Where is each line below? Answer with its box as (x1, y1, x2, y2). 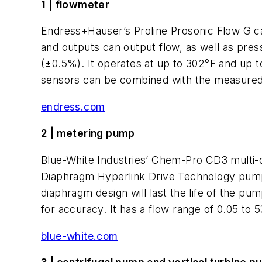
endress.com (41, 100, 105, 113)
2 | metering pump (41, 127, 135, 140)
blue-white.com (41, 229, 118, 242)
